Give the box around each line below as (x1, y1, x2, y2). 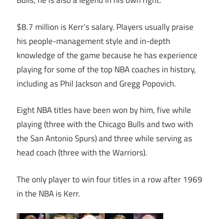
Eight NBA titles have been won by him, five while (17, 104, 191, 117)
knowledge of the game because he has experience (17, 48, 197, 62)
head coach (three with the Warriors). (17, 146, 147, 159)
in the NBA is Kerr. (17, 187, 80, 200)
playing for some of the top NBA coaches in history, (17, 63, 196, 76)
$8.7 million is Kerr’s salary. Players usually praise (17, 20, 194, 33)
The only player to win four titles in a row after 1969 (17, 173, 202, 186)
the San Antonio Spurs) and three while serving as (17, 132, 192, 145)
